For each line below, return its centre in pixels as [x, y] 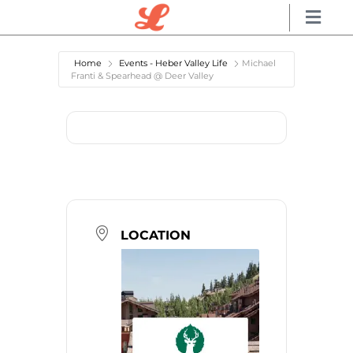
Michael [259, 63]
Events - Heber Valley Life [173, 63]
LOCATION [156, 235]
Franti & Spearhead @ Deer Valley [142, 76]
